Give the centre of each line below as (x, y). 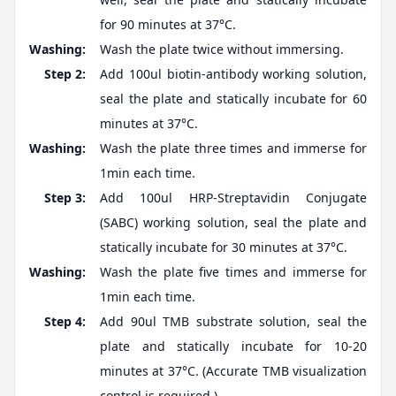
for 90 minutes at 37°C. (168, 25)
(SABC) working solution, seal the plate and (233, 223)
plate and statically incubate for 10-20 (233, 346)
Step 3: (65, 198)
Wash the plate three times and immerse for (233, 148)
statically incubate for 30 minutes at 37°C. (224, 247)
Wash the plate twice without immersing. (222, 49)
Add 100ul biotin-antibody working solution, (233, 74)
